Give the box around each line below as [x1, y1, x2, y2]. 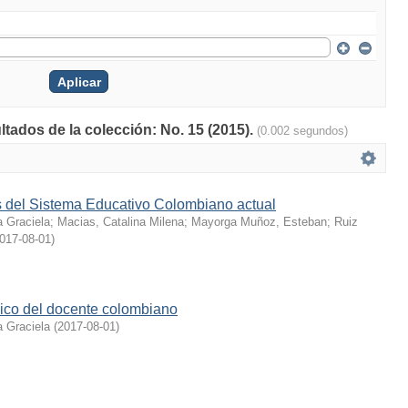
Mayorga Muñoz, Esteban [191, 215, 327, 229]
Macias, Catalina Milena [57, 215, 184, 229]
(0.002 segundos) [257, 124, 348, 138]
